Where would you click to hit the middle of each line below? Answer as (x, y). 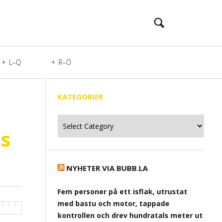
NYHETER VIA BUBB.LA (107, 168)
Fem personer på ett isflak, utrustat (122, 192)
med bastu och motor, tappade (113, 203)
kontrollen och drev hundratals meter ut (130, 215)
